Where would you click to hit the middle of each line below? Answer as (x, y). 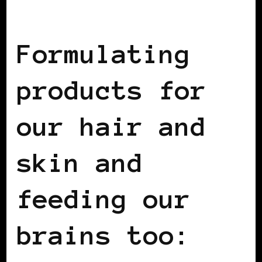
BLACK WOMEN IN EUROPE (91, 17)
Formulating (104, 54)
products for (112, 90)
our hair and (112, 127)
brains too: (104, 235)
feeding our (104, 199)
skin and (80, 163)
